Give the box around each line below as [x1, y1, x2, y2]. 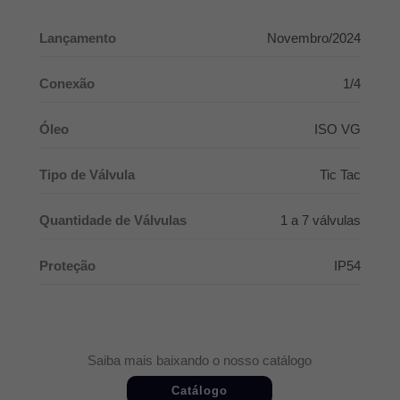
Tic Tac [320, 167, 362, 182]
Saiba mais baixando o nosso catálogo [87, 353, 312, 368]
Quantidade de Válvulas [38, 212, 187, 228]
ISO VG [314, 121, 362, 137]
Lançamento [38, 30, 116, 46]
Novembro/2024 [267, 30, 362, 46]
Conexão [38, 76, 95, 91]
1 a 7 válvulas [280, 212, 362, 228]
